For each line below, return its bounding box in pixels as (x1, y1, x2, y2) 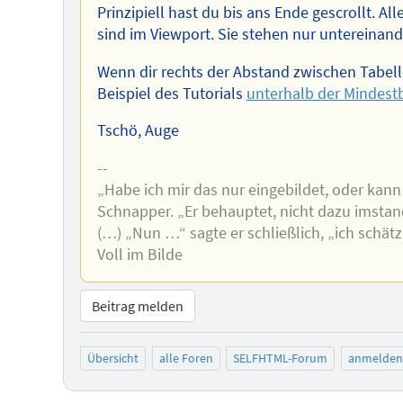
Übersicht (87, 350, 139, 367)
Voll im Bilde (96, 245, 183, 265)
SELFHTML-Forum (233, 350, 328, 367)
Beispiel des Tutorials (96, 83, 246, 103)
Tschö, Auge (96, 121, 179, 141)
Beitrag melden (91, 297, 184, 316)
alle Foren (158, 350, 213, 367)
